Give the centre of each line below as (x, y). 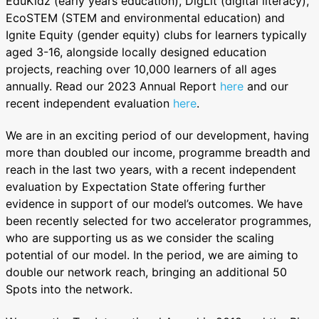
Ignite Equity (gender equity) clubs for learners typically (156, 35)
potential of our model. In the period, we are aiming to (152, 255)
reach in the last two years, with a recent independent (151, 170)
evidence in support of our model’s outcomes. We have (154, 204)
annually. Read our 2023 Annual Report (113, 87)
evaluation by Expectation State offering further (136, 187)
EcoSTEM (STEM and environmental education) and (145, 18)
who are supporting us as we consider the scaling (140, 238)
